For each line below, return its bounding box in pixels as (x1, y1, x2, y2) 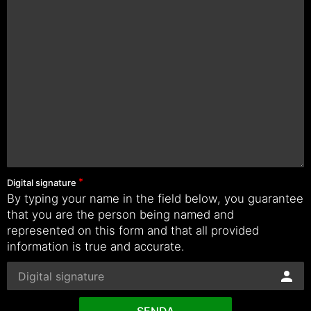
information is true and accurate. (7, 239, 185, 253)
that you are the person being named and (7, 208, 234, 221)
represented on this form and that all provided (7, 224, 259, 237)
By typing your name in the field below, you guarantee (7, 192, 303, 205)
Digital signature (7, 177, 76, 188)
